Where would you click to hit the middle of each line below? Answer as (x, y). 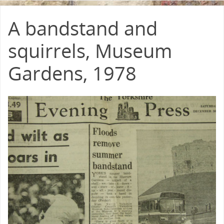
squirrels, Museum (90, 50)
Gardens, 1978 (72, 73)
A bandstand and (83, 28)
